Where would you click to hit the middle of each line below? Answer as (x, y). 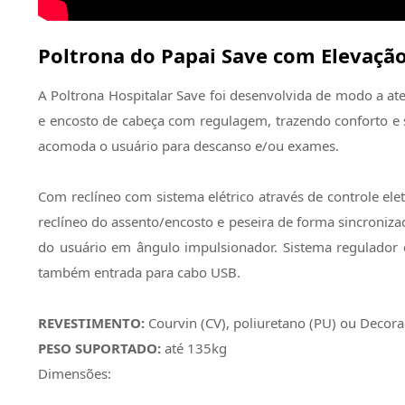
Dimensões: (75, 374)
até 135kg (194, 348)
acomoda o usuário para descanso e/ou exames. (188, 146)
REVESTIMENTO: (91, 323)
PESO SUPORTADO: (99, 348)
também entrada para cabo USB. (139, 273)
